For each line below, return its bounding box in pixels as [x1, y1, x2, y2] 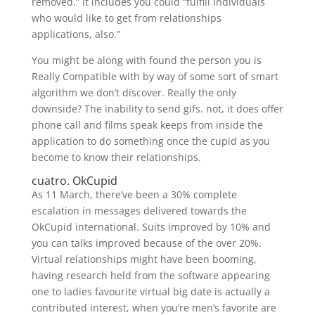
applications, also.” [31, 27, 120, 41]
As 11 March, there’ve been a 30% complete [31, 188, 237, 201]
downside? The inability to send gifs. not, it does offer [31, 102, 283, 115]
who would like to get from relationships [31, 11, 221, 25]
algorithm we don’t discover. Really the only [31, 86, 236, 99]
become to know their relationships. [31, 150, 201, 164]
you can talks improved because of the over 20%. [31, 236, 262, 250]
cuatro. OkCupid [31, 173, 117, 188]
